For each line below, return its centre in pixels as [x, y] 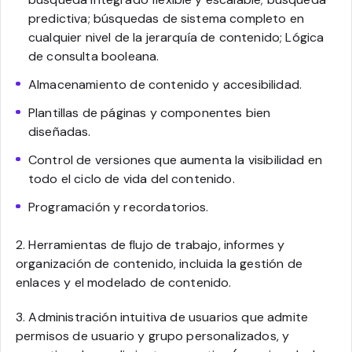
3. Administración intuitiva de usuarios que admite [162, 317]
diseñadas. [60, 131]
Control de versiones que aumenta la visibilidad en [176, 159]
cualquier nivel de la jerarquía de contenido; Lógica [176, 37]
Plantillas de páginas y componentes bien [150, 112]
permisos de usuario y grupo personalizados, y [153, 335]
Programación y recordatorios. [119, 207]
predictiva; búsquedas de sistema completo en [167, 18]
